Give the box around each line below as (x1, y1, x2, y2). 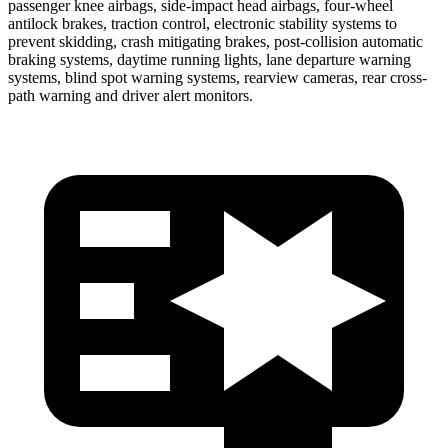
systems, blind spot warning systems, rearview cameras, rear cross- (8, 68, 427, 86)
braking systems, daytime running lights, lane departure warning (8, 50, 411, 68)
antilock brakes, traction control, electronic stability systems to (8, 14, 397, 32)
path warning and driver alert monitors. (8, 86, 253, 104)
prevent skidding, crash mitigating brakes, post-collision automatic (8, 32, 423, 50)
